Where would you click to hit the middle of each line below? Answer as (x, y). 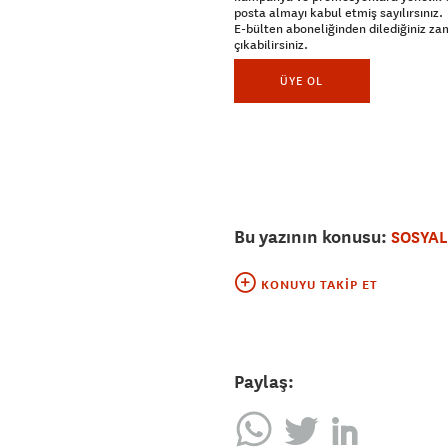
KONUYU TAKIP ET (319, 285)
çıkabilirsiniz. (271, 45)
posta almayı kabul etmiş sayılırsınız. (338, 13)
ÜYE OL (302, 81)
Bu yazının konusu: (312, 237)
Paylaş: (264, 382)
